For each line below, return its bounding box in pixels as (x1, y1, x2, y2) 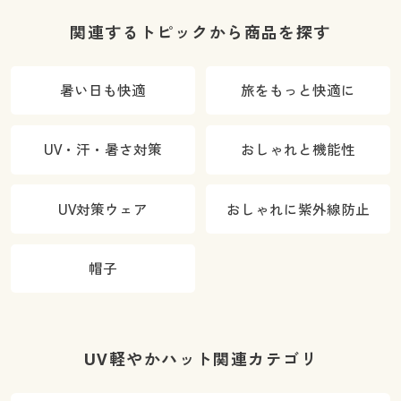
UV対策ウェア (57, 199, 148, 219)
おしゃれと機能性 (241, 140, 356, 160)
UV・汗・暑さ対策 (43, 140, 162, 160)
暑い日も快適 (59, 81, 146, 101)
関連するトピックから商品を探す (70, 21, 331, 44)
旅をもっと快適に (241, 81, 356, 101)
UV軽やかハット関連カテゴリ (82, 347, 319, 370)
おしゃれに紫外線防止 (226, 199, 371, 219)
